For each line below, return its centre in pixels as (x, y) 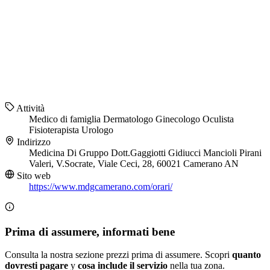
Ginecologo (179, 119)
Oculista (218, 119)
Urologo (97, 130)
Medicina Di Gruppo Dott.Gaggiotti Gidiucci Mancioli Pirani (145, 153)
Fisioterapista (55, 130)
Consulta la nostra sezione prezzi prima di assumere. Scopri (118, 255)
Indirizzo (33, 142)
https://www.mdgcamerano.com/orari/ (101, 187)
